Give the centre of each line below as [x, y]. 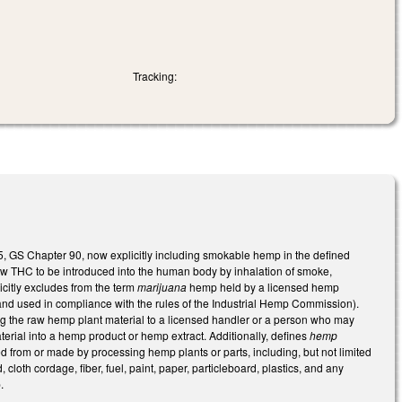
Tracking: [155, 76]
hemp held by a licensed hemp [263, 286]
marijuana [162, 286]
